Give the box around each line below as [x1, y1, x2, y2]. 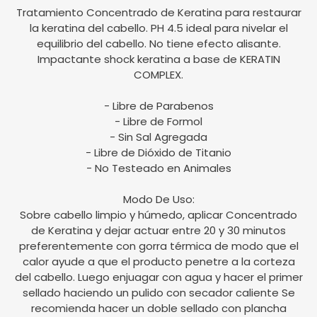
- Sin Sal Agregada [110, 129, 207, 145]
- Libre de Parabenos [103, 98, 214, 114]
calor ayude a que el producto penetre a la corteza [22, 254, 295, 270]
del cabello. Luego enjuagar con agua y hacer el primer [14, 270, 303, 285]
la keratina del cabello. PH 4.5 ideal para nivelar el [29, 21, 288, 36]
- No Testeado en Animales [86, 161, 231, 176]
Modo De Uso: [122, 192, 195, 207]
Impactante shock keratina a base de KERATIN [37, 52, 280, 67]
